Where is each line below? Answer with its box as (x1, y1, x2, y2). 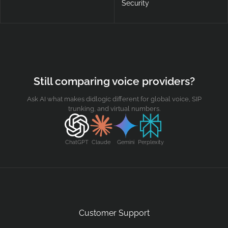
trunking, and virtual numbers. (68, 104, 160, 113)
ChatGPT (65, 138, 89, 146)
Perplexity (137, 138, 164, 146)
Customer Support (78, 208, 150, 218)
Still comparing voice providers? (33, 74, 195, 88)
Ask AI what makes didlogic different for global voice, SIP (26, 95, 202, 103)
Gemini (117, 138, 134, 146)
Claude (92, 138, 110, 146)
